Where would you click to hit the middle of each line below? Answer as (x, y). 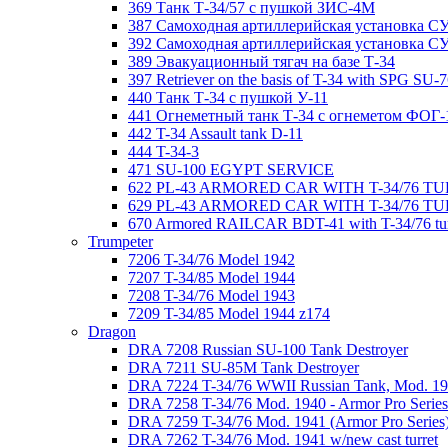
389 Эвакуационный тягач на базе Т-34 (261, 61)
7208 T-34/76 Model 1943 (211, 295)
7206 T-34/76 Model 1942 (211, 259)
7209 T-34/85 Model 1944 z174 (229, 313)
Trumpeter (120, 241)
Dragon (112, 331)
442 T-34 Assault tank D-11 (215, 133)
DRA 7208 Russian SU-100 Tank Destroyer (268, 349)
